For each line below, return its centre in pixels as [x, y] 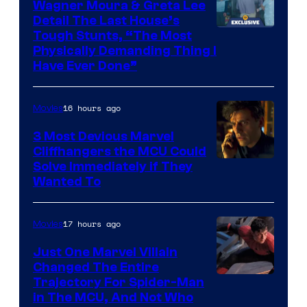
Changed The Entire [96, 267]
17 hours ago [92, 223]
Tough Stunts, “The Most [112, 35]
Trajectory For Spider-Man [119, 282]
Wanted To [67, 181]
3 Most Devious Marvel [103, 136]
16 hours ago [92, 108]
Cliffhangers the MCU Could [120, 151]
